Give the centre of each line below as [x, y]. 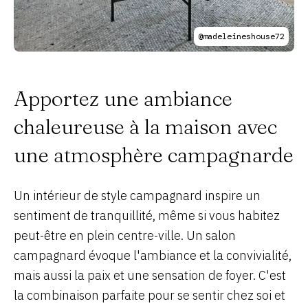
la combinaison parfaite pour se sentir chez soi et [150, 295]
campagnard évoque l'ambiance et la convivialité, [153, 255]
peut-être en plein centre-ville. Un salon [125, 235]
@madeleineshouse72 [241, 36]
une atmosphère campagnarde [154, 155]
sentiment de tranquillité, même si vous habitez [147, 216]
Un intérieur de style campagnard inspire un [137, 196]
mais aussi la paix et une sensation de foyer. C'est [150, 275]
